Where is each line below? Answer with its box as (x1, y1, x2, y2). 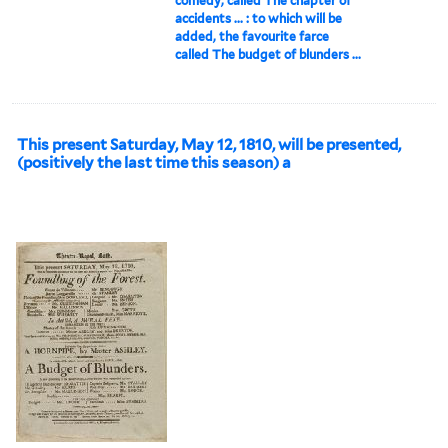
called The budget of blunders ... (175, 46, 362, 62)
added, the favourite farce (175, 28, 330, 44)
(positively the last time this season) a (17, 153, 291, 172)
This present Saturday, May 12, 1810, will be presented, (17, 135, 401, 154)
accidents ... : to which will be (175, 10, 343, 26)
